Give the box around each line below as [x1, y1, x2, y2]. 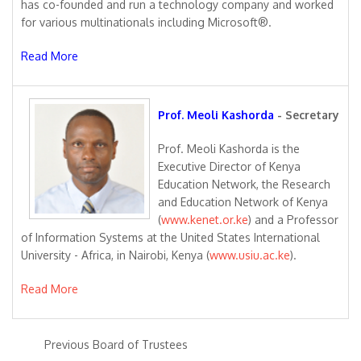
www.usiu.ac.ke [210, 248, 290, 262]
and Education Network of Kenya [158, 195, 328, 209]
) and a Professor [248, 213, 338, 226]
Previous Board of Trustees [44, 338, 188, 351]
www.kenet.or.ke [161, 213, 248, 226]
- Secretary [274, 108, 339, 122]
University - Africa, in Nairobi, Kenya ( [21, 248, 210, 262]
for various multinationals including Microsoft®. [21, 15, 272, 29]
